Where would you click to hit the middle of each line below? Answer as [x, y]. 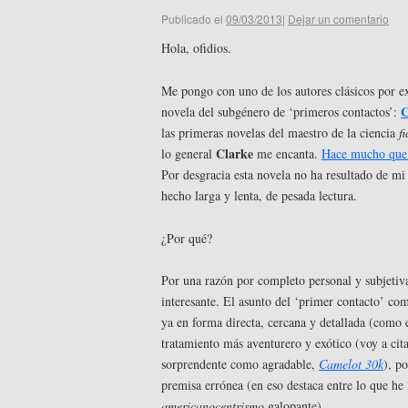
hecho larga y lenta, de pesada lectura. [259, 195]
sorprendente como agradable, [240, 364]
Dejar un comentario [338, 19]
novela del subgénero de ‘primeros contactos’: [281, 111]
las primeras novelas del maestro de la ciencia [280, 132]
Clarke [236, 153]
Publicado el [192, 19]
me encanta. [289, 153]
